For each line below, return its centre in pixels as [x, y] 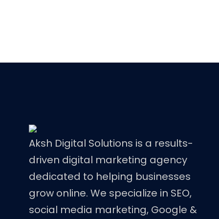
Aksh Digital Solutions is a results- [111, 143]
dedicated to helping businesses [110, 176]
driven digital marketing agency [108, 160]
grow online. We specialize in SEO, [110, 193]
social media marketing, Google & [113, 210]
